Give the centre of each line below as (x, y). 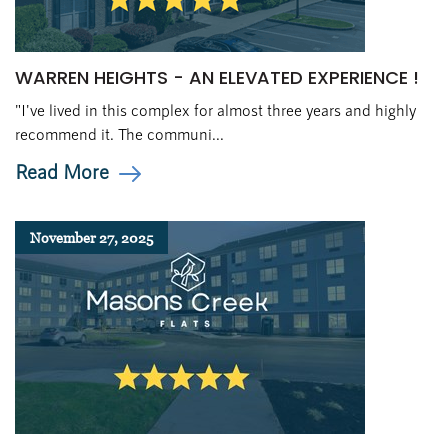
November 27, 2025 (91, 237)
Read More (62, 171)
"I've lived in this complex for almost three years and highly (215, 109)
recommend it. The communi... (119, 133)
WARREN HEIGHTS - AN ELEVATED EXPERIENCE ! (217, 77)
